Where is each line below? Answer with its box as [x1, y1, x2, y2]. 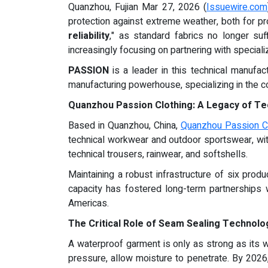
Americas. [68, 196, 109, 211]
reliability [68, 29, 109, 43]
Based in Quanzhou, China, [68, 118, 181, 133]
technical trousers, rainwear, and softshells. [68, 147, 248, 162]
